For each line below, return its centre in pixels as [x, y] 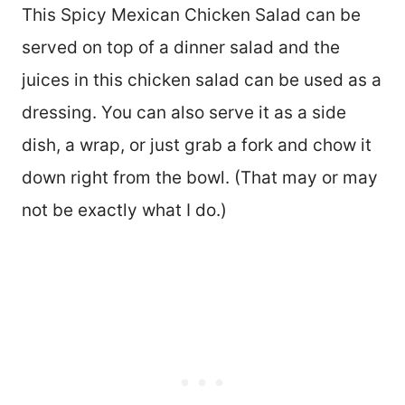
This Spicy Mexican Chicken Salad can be [191, 14]
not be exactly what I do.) [124, 210]
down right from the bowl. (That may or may [200, 177]
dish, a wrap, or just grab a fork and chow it [197, 145]
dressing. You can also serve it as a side [184, 112]
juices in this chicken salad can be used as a [202, 80]
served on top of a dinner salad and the [181, 47]
